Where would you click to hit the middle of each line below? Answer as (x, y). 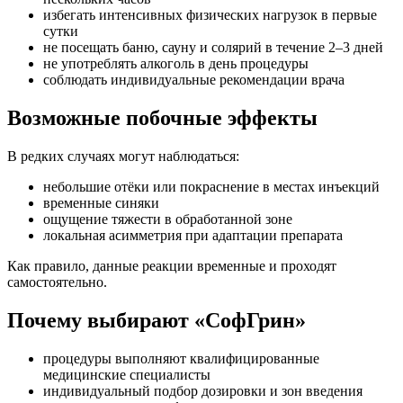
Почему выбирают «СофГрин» (157, 320)
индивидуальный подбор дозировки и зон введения (203, 390)
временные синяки (101, 202)
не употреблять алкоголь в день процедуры (176, 64)
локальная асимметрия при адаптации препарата (193, 235)
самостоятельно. (57, 282)
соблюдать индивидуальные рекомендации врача (194, 80)
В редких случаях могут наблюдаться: (123, 156)
